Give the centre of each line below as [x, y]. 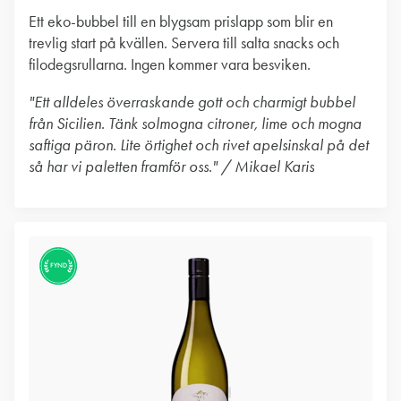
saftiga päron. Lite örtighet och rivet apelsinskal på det [199, 145]
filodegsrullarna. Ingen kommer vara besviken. [170, 64]
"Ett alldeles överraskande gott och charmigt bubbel [192, 102]
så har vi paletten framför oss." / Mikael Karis [171, 166]
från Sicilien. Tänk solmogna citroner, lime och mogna [195, 124]
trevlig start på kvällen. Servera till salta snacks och [184, 43]
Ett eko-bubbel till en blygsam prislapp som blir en [181, 21]
